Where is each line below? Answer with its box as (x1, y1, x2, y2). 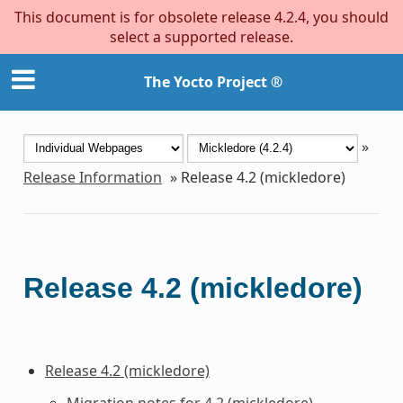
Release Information (22, 166, 162, 187)
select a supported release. (110, 27, 293, 47)
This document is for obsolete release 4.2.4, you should (14, 7, 389, 27)
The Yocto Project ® (144, 72, 282, 93)
